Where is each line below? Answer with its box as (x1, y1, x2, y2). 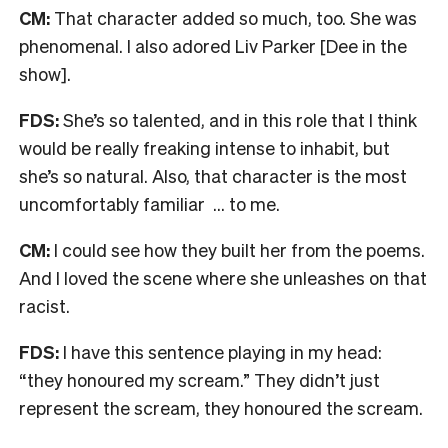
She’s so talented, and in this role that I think (63, 107, 417, 131)
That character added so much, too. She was (54, 5, 417, 29)
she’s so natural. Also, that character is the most (19, 163, 407, 187)
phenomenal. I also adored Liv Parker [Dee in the (19, 33, 407, 57)
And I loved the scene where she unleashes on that (19, 265, 427, 289)
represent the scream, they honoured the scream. (19, 395, 427, 419)
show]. (19, 61, 75, 85)
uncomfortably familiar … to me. (19, 191, 284, 215)
